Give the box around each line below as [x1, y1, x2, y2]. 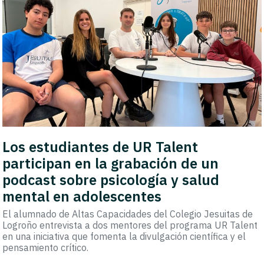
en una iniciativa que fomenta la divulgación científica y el [2, 230, 246, 243]
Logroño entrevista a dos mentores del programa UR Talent [2, 219, 258, 232]
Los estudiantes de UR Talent [2, 137, 199, 157]
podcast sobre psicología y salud [2, 170, 220, 190]
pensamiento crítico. [2, 242, 89, 254]
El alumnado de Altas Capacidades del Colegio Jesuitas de [2, 208, 253, 220]
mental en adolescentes [2, 187, 162, 206]
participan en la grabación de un [2, 154, 219, 173]
